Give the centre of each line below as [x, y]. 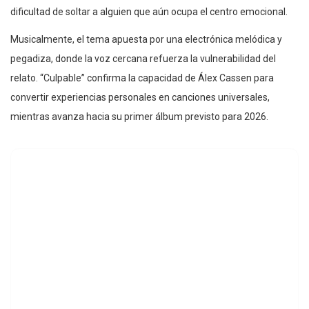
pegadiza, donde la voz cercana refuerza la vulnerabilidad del [143, 59]
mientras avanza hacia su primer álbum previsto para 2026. [139, 117]
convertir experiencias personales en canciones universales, [140, 98]
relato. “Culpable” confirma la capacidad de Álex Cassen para [142, 78]
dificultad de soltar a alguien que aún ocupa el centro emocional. [149, 12]
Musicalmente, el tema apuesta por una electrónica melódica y [146, 40]
